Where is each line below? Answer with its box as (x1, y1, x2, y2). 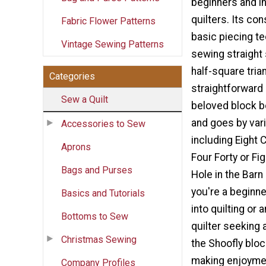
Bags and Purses (61, 164, 132, 176)
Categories (49, 70, 95, 82)
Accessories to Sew (61, 118, 145, 129)
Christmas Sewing (61, 233, 137, 245)
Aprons (61, 141, 91, 153)
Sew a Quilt (61, 93, 108, 105)
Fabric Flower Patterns (61, 15, 156, 27)
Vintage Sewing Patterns (61, 38, 164, 50)
